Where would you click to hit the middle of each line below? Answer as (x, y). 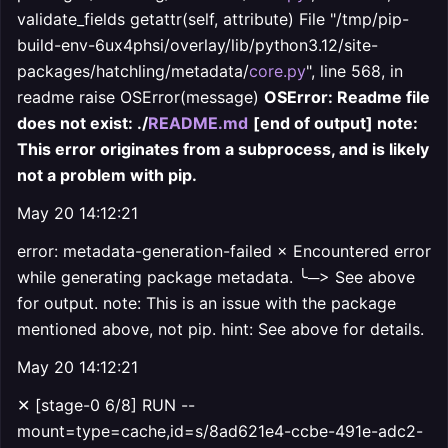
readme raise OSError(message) (140, 97)
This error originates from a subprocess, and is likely (223, 149)
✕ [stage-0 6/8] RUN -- (106, 405)
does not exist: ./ (82, 123)
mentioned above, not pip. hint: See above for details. (220, 329)
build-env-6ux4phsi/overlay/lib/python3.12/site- (197, 45)
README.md (198, 123)
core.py (277, 71)
